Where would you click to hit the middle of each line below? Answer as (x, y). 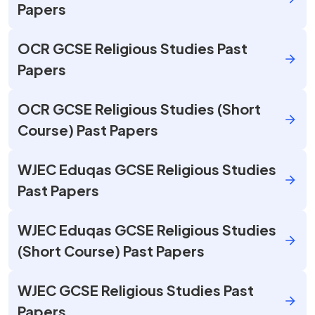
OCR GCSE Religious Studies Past (133, 48)
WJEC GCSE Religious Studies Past (136, 290)
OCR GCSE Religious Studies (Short (139, 109)
